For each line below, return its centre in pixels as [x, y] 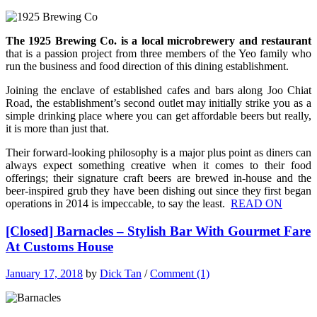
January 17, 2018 [44, 274]
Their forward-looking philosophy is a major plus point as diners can [158, 152]
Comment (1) [180, 274]
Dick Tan [121, 274]
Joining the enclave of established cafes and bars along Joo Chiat [158, 90]
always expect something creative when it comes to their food [158, 165]
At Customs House [59, 246]
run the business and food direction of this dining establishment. [147, 66]
